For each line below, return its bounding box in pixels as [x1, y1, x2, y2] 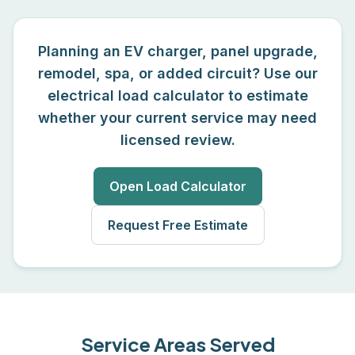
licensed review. [120, 132, 235, 148]
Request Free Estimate [107, 217, 248, 233]
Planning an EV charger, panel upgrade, [37, 43, 318, 59]
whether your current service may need [38, 109, 317, 126]
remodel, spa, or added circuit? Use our [37, 65, 318, 82]
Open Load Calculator [109, 178, 246, 194]
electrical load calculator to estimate [47, 87, 308, 104]
